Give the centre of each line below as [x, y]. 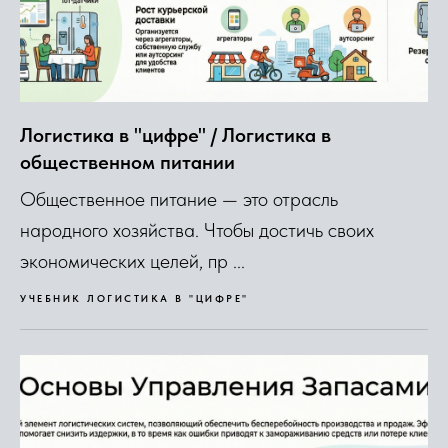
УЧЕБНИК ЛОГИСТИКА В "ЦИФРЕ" [134, 297]
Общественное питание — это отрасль [179, 198]
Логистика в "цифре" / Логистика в [175, 134]
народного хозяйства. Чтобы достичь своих [197, 229]
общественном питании [127, 161]
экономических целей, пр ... [132, 260]
